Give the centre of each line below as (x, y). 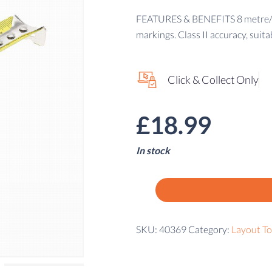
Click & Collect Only (213, 80)
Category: (210, 229)
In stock (153, 150)
